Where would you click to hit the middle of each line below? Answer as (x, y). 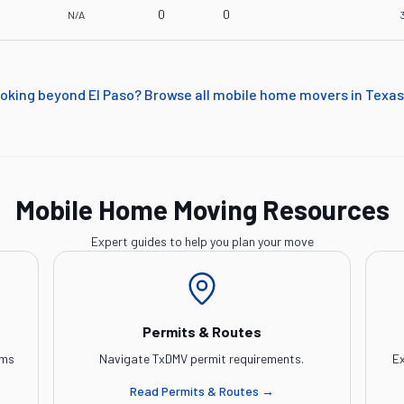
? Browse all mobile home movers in (248, 94)
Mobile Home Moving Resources (202, 209)
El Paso (111, 94)
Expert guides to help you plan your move (202, 241)
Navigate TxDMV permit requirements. (202, 358)
